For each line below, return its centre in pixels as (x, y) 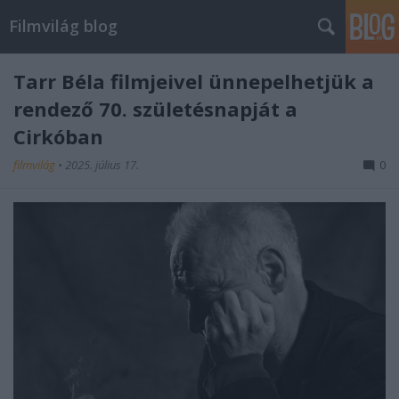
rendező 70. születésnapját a (155, 109)
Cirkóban (58, 136)
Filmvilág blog (63, 26)
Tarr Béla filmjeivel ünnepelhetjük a (194, 81)
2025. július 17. (102, 165)
